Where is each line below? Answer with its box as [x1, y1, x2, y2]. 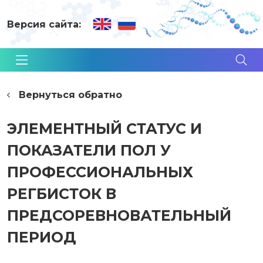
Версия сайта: [7, 18, 81, 30]
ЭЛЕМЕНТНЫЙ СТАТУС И [7, 120, 202, 137]
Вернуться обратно [19, 89, 122, 100]
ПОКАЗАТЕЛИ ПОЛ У [7, 141, 171, 159]
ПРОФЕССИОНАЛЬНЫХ [7, 163, 193, 181]
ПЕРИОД [7, 228, 76, 246]
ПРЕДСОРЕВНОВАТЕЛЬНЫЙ [7, 207, 231, 224]
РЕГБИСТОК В [7, 185, 116, 203]
